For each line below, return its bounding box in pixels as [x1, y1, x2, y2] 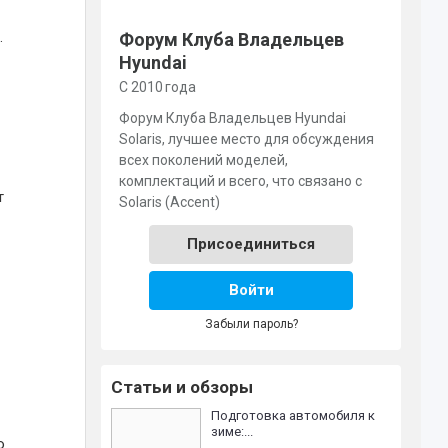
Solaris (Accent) [119, 194, 221, 210]
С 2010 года [119, 79, 197, 95]
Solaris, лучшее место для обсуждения [119, 131, 375, 147]
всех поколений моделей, [119, 152, 289, 168]
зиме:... [211, 424, 254, 439]
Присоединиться [187, 235, 316, 253]
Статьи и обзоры [111, 377, 254, 397]
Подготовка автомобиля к [211, 408, 376, 423]
